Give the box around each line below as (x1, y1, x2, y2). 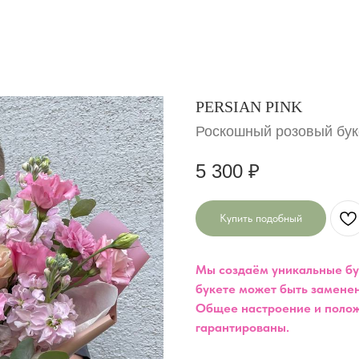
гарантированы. (196, 319, 289, 335)
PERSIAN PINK (196, 98, 302, 115)
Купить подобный (220, 211, 302, 224)
